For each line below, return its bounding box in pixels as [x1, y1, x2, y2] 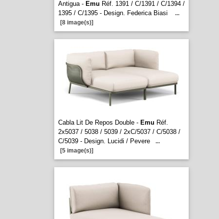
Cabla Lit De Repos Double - [58, 119, 140, 126]
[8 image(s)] [60, 19, 93, 26]
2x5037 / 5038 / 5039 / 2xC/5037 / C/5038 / [58, 128, 180, 135]
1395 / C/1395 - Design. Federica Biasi [58, 9, 170, 17]
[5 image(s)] [60, 147, 93, 154]
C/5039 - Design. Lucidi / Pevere [58, 137, 150, 145]
